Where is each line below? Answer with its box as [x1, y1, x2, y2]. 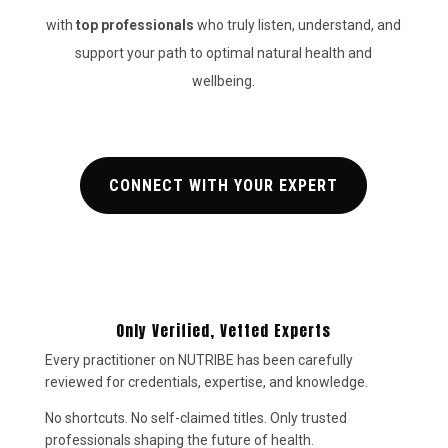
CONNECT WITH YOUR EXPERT [109, 176, 339, 196]
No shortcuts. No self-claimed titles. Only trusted [44, 410, 347, 427]
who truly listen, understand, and [194, 17, 402, 34]
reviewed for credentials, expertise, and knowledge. [44, 374, 368, 391]
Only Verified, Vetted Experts [116, 319, 332, 343]
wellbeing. [192, 73, 256, 90]
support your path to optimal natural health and [75, 45, 373, 62]
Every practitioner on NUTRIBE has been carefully [44, 352, 353, 369]
